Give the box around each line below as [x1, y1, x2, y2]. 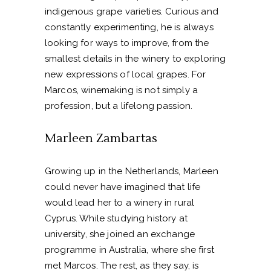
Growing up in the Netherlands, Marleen [45, 166, 218, 177]
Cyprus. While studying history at [45, 213, 188, 224]
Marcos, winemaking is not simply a [45, 85, 198, 96]
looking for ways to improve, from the [45, 38, 209, 49]
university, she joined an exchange [45, 229, 195, 240]
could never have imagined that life [45, 181, 201, 193]
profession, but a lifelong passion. [45, 100, 193, 112]
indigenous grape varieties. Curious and [45, 6, 218, 18]
